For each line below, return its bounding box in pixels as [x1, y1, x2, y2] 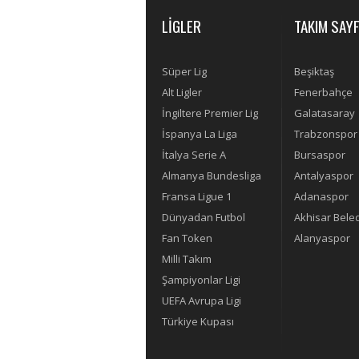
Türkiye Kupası [162, 313, 234, 329]
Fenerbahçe [294, 84, 353, 99]
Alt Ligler [162, 84, 202, 99]
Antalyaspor [294, 167, 353, 183]
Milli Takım [162, 251, 212, 266]
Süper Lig [162, 63, 207, 79]
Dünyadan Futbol [162, 209, 245, 224]
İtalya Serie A [162, 147, 226, 162]
